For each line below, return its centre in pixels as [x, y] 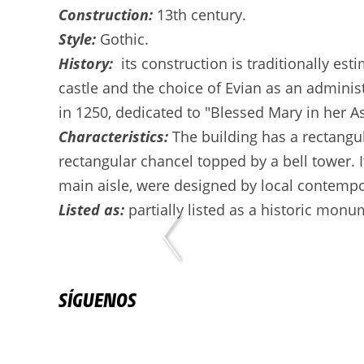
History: [88, 63]
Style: [79, 39]
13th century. [199, 15]
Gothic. [124, 39]
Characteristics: [115, 136]
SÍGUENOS [102, 299]
